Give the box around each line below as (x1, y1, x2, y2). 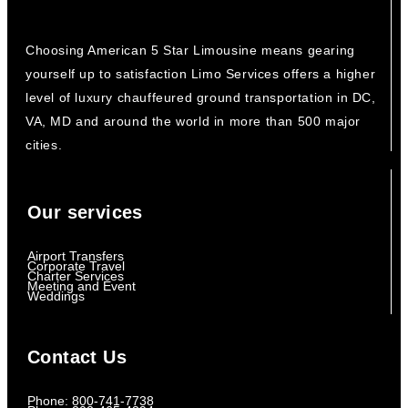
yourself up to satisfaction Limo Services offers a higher (25, 66, 376, 82)
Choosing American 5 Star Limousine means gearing (25, 43, 355, 58)
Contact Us (27, 347, 127, 368)
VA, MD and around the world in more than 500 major (25, 114, 362, 129)
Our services (27, 202, 143, 223)
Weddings (27, 289, 85, 304)
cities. (25, 138, 63, 153)
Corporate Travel (27, 259, 125, 274)
